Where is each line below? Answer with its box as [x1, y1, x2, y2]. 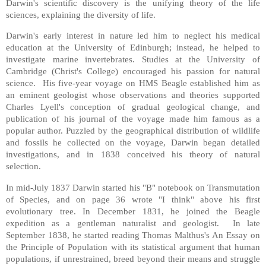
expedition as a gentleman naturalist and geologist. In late [6, 218, 260, 229]
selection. [6, 161, 41, 172]
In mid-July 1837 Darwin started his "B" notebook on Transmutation [6, 182, 260, 193]
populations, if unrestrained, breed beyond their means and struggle [6, 254, 260, 264]
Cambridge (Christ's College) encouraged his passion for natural [6, 66, 260, 77]
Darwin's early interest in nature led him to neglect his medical [6, 30, 260, 41]
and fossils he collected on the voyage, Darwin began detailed [6, 137, 260, 148]
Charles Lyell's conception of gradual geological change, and [6, 102, 260, 112]
